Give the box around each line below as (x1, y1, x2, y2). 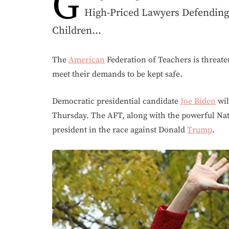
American (68, 55, 105, 65)
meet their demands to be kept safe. (52, 69, 182, 79)
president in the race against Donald (52, 125, 187, 135)
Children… (52, 25, 101, 37)
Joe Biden (180, 96, 216, 106)
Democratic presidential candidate (52, 96, 180, 106)
